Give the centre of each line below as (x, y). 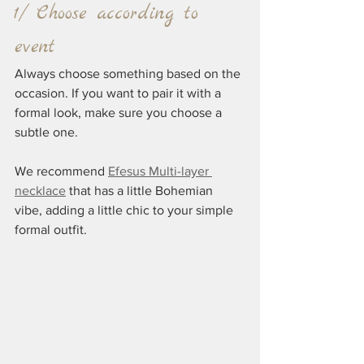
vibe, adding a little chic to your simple (126, 210)
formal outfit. (51, 229)
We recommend (61, 171)
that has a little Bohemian (141, 190)
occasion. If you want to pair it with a (119, 93)
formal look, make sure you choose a (120, 112)
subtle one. (46, 132)
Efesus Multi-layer (160, 171)
